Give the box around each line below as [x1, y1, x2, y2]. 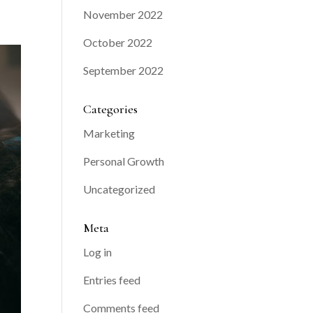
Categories [83, 101, 138, 117]
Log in [83, 245, 112, 259]
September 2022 [83, 64, 164, 78]
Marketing [83, 126, 136, 140]
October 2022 [83, 36, 153, 50]
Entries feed [83, 273, 141, 287]
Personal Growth [83, 154, 165, 168]
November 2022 [83, 8, 163, 22]
